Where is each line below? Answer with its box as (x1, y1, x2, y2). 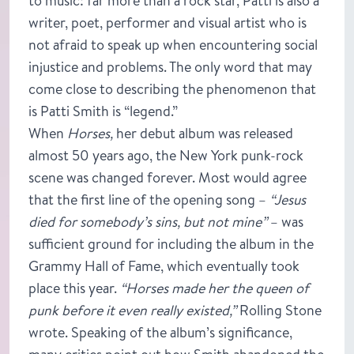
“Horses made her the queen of (120, 277, 309, 298)
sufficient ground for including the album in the (28, 233, 314, 254)
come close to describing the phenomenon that (28, 78, 316, 99)
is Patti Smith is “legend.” (28, 100, 181, 121)
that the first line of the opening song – (28, 189, 269, 209)
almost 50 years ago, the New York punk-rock (28, 145, 303, 165)
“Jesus (269, 189, 306, 209)
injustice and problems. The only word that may (28, 56, 312, 77)
